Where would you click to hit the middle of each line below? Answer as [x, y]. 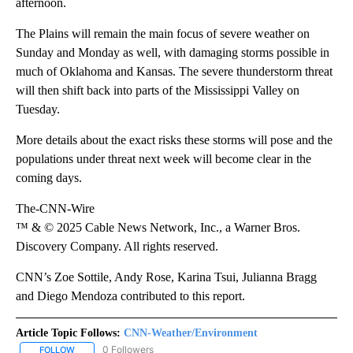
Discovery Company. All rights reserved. [117, 247]
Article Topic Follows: [68, 333]
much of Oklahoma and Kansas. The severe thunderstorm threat [174, 72]
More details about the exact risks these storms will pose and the [174, 140]
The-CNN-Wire [55, 209]
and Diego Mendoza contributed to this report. [130, 296]
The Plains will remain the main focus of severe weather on [163, 34]
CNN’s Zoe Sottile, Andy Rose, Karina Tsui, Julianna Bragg [166, 277]
